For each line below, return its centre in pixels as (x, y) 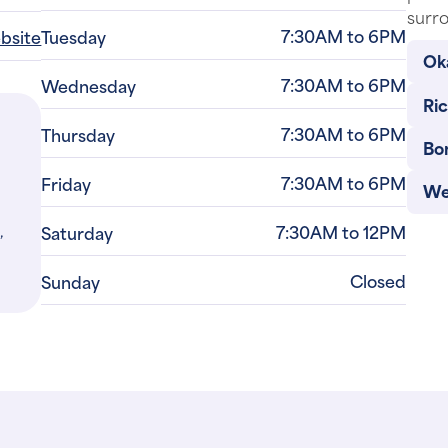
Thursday (78, 134)
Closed (378, 280)
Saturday (77, 232)
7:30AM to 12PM (341, 231)
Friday (66, 183)
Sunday (71, 281)
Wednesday (89, 85)
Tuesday (74, 36)
